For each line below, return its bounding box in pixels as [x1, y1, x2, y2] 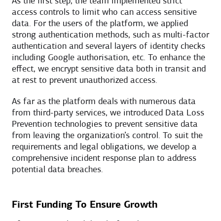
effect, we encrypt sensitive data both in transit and [12, 64, 206, 74]
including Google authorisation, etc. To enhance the [12, 53, 205, 63]
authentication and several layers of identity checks [12, 41, 205, 51]
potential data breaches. [12, 165, 103, 175]
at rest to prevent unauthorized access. [12, 75, 157, 85]
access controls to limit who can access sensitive [12, 7, 197, 17]
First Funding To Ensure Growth [12, 200, 157, 210]
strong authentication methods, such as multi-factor [12, 30, 209, 40]
